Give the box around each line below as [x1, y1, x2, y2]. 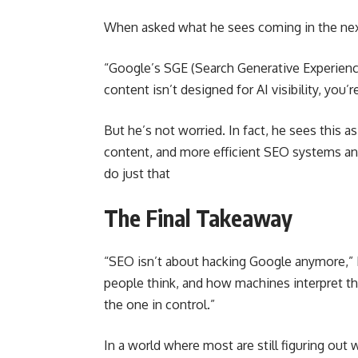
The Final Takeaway [104, 203, 292, 232]
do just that [104, 165, 170, 181]
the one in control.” [104, 296, 215, 312]
